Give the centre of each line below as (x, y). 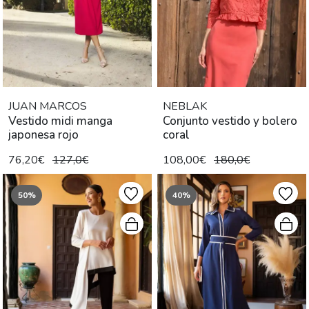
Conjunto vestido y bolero (230, 121)
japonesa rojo (43, 134)
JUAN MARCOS (48, 106)
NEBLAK (185, 106)
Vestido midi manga (60, 121)
